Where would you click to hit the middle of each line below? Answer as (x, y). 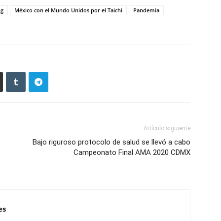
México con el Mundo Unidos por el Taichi (68, 10)
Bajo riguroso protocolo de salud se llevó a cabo (111, 142)
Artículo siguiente (167, 128)
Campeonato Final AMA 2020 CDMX (132, 152)
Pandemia (146, 10)
